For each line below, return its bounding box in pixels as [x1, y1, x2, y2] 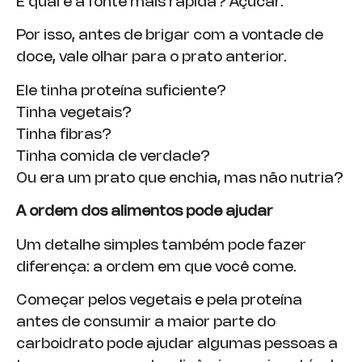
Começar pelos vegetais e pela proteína [16, 293, 302, 307]
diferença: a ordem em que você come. [16, 260, 297, 274]
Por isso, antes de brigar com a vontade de [16, 29, 323, 43]
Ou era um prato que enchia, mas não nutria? [16, 171, 343, 185]
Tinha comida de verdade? [16, 149, 210, 163]
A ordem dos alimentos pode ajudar [16, 205, 273, 219]
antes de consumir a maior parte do [16, 315, 276, 329]
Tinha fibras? [16, 128, 112, 141]
